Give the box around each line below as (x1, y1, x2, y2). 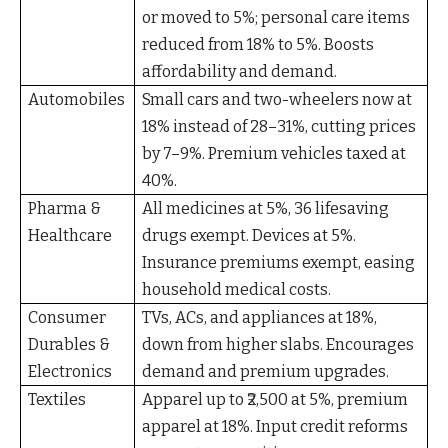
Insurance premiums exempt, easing (142, 253, 416, 273)
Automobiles (28, 90, 126, 110)
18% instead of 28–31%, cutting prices (142, 117, 417, 137)
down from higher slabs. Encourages (142, 335, 415, 355)
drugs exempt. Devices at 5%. (142, 226, 357, 246)
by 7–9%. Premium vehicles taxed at (142, 144, 407, 164)
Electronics (28, 362, 113, 382)
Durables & (28, 335, 111, 355)
